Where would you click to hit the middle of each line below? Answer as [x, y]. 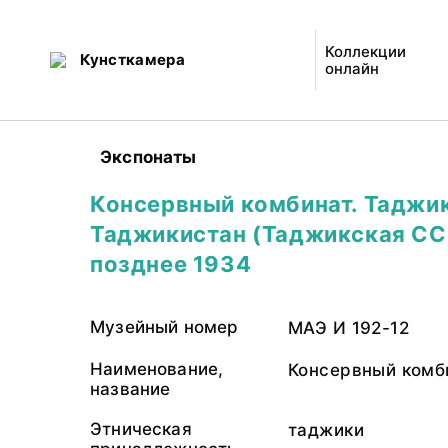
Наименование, [157, 369]
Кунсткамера [132, 59]
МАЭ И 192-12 [349, 328]
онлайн [352, 68]
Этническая [141, 429]
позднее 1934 [171, 264]
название [130, 389]
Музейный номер [164, 327]
